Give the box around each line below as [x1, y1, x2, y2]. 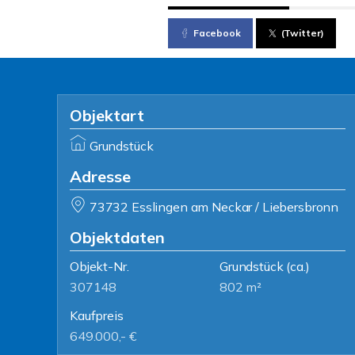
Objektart [70, 105, 144, 125]
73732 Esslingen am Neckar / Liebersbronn [89, 199, 339, 215]
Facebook [193, 27, 241, 39]
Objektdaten [70, 227, 165, 247]
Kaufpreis [70, 307, 124, 323]
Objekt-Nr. [70, 258, 129, 274]
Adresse [70, 166, 131, 186]
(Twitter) [281, 27, 325, 39]
